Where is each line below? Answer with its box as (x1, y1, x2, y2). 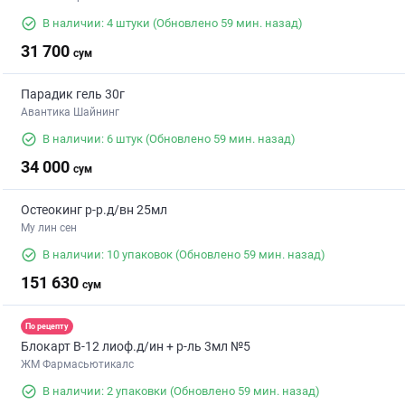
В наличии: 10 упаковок (42, 248, 173, 262)
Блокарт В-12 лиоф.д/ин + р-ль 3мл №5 (21, 339, 250, 354)
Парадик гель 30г (21, 87, 125, 102)
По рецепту (25, 321, 69, 331)
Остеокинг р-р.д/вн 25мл (21, 202, 167, 218)
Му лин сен (21, 221, 77, 235)
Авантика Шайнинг (21, 106, 119, 119)
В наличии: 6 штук (42, 132, 143, 146)
